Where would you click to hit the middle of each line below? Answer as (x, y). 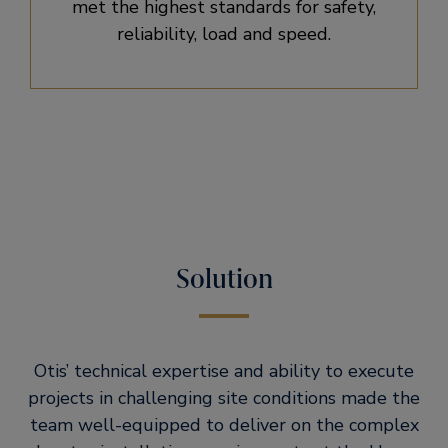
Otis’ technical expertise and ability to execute (224, 371)
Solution (224, 279)
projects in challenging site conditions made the (224, 398)
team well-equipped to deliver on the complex (224, 425)
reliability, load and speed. (224, 34)
